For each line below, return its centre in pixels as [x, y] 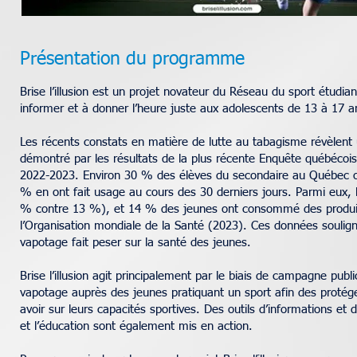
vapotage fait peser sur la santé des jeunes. [135, 243]
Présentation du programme [132, 59]
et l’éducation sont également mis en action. [136, 326]
